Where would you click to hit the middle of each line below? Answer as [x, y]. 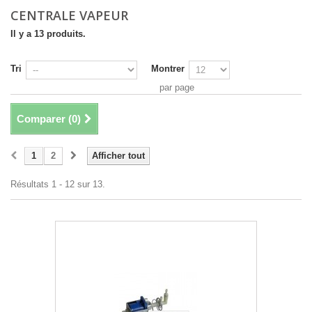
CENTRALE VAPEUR [71, 15]
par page [177, 87]
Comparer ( [44, 118]
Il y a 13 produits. [48, 33]
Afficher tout [118, 155]
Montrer [168, 68]
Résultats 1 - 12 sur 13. [58, 184]
